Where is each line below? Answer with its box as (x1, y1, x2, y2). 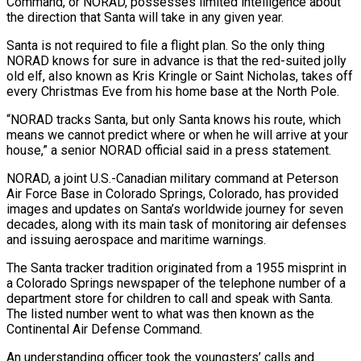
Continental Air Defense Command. (6, 321, 202, 337)
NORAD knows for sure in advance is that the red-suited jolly (6, 52, 346, 68)
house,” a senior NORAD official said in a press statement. (6, 142, 331, 158)
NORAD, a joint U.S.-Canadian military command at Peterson (6, 170, 338, 186)
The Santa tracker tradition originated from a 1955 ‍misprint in (6, 259, 346, 276)
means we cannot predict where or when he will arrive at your (6, 127, 348, 143)
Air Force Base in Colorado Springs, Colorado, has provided (6, 185, 338, 201)
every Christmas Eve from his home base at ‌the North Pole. (6, 83, 339, 99)
